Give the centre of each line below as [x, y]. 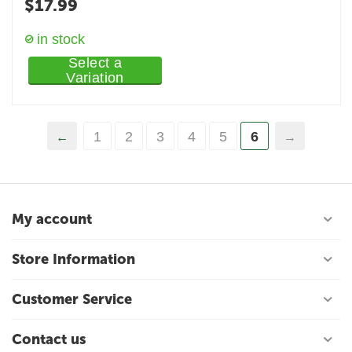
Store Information [73, 259]
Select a [95, 63]
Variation [95, 78]
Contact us [49, 339]
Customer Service [72, 299]
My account [52, 219]
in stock [61, 39]
